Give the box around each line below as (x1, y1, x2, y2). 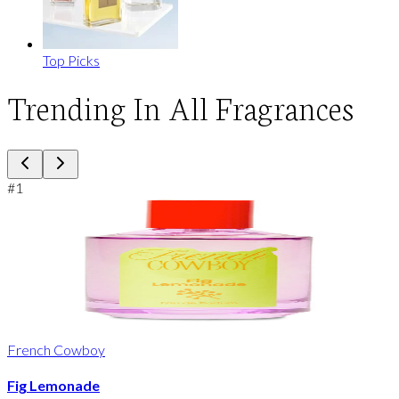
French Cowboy (7, 341, 105, 359)
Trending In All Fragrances (7, 85, 354, 129)
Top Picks (43, 52, 100, 69)
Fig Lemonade (7, 377, 100, 395)
